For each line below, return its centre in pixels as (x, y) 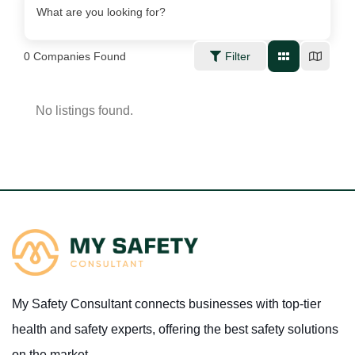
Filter (238, 56)
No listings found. (84, 111)
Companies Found (78, 56)
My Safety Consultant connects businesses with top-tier (166, 304)
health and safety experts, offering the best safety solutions (175, 330)
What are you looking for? (101, 12)
